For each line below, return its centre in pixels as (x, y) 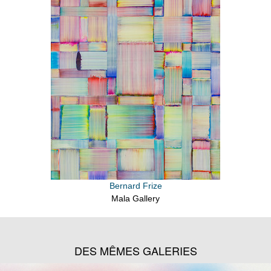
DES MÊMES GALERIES (135, 251)
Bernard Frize (135, 185)
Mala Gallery (135, 198)
